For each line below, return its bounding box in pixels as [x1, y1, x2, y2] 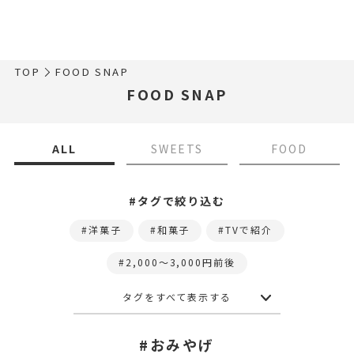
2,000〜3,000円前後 [125, 255, 236, 269]
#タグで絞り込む [128, 193, 226, 209]
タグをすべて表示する [122, 290, 232, 303]
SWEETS [150, 141, 204, 156]
